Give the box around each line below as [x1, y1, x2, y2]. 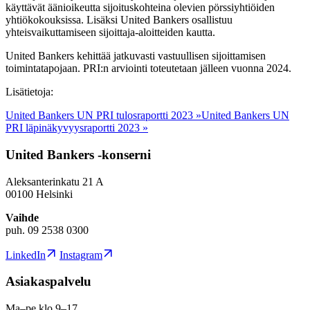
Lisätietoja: [6, 86, 53, 98]
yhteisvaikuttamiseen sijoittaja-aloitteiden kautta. [6, 26, 215, 39]
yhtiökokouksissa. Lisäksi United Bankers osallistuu [6, 14, 232, 26]
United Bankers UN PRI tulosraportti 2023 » [6, 109, 201, 122]
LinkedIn [6, 248, 46, 261]
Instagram [60, 248, 102, 261]
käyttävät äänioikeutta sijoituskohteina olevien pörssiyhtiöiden [6, 1, 275, 14]
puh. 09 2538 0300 [6, 224, 89, 236]
